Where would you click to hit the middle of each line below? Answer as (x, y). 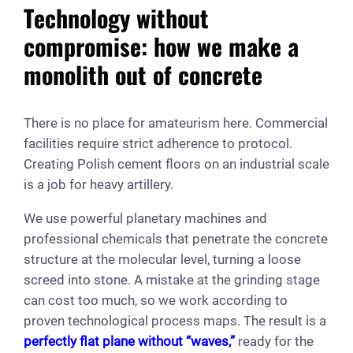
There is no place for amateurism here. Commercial (176, 123)
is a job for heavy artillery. (98, 184)
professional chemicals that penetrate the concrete (176, 238)
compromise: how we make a (161, 46)
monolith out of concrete (143, 74)
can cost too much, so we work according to (156, 300)
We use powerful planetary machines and (145, 218)
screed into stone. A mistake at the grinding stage (172, 279)
